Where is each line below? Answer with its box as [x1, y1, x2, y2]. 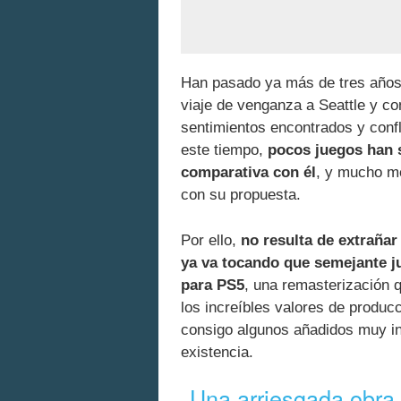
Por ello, [181, 231, 241, 249]
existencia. [181, 343, 253, 361]
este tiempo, [181, 141, 268, 159]
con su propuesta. [181, 186, 301, 204]
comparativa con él [181, 164, 316, 182]
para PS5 [181, 276, 244, 294]
